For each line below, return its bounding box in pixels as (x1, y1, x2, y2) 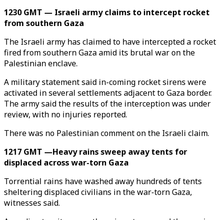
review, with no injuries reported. (4, 109, 127, 120)
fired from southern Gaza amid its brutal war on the (4, 47, 195, 58)
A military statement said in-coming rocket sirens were (4, 77, 206, 87)
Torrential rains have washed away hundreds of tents (4, 176, 202, 187)
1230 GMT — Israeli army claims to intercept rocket (4, 7, 210, 18)
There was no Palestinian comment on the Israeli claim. (4, 128, 209, 138)
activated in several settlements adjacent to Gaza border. (4, 87, 212, 98)
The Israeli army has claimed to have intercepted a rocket (4, 36, 216, 47)
